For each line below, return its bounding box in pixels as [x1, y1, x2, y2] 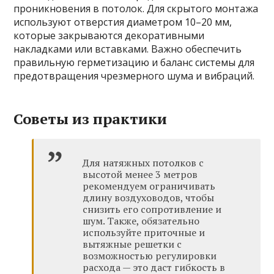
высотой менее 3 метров [83, 167, 198, 181]
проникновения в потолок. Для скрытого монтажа [13, 1, 259, 15]
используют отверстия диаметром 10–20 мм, [13, 15, 232, 29]
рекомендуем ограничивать [83, 179, 216, 193]
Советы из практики [13, 108, 168, 128]
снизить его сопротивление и [83, 202, 222, 216]
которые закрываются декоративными [13, 28, 205, 42]
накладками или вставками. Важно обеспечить [13, 42, 242, 56]
